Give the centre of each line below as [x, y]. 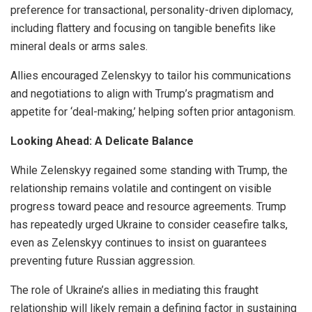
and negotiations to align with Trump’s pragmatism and [142, 93]
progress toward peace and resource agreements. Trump [148, 206]
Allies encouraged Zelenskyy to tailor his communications [151, 75]
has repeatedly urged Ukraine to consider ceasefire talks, [149, 224]
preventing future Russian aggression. [103, 260]
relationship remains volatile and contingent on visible [141, 188]
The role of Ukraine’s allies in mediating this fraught [134, 290]
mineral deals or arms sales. [79, 46]
